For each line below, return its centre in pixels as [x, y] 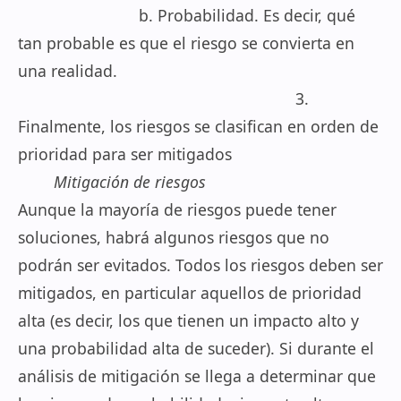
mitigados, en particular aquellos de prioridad [190, 293]
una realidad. [200, 71]
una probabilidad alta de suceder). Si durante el [196, 348]
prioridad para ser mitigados [125, 154]
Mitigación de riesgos [130, 182]
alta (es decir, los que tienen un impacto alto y [188, 320]
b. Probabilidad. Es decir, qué [187, 15]
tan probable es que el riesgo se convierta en [186, 43]
